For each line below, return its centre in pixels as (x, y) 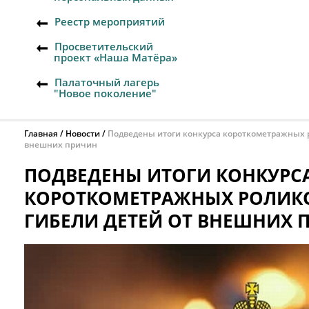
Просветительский (104, 46)
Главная (41, 133)
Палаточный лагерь (107, 82)
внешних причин (61, 144)
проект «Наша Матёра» (116, 57)
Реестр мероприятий (110, 21)
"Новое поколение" (105, 93)
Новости (83, 133)
